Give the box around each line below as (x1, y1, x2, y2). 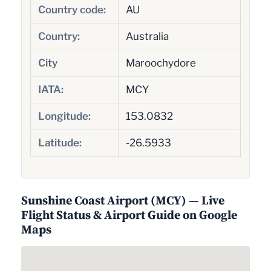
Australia (125, 30, 169, 42)
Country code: (38, 3, 106, 16)
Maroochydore (125, 56, 196, 69)
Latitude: (38, 136, 82, 149)
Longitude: (38, 109, 91, 122)
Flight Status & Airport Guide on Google (21, 206, 237, 224)
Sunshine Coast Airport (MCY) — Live (21, 192, 224, 209)
